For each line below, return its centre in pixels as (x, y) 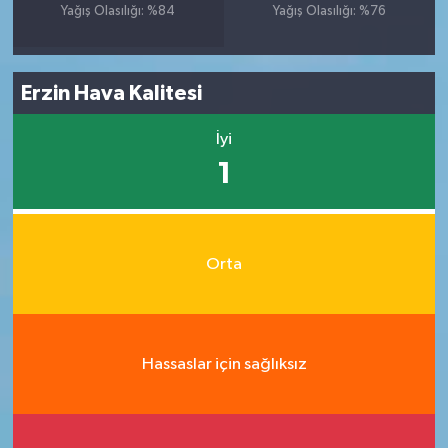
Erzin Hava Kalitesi (112, 93)
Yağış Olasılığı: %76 (330, 12)
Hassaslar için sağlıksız (224, 364)
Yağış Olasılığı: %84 (118, 12)
